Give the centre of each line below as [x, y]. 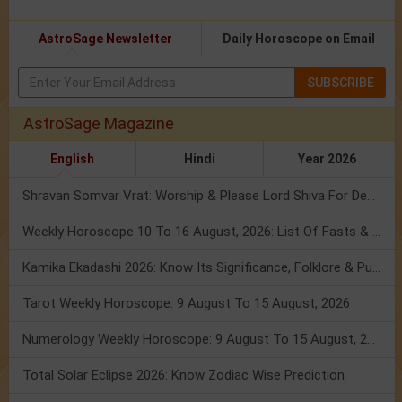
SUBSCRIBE [341, 83]
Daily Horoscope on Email [298, 39]
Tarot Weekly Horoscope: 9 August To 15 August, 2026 [186, 304]
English [72, 159]
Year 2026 [328, 159]
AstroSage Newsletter [105, 39]
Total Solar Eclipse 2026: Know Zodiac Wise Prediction [184, 376]
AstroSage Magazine [99, 124]
